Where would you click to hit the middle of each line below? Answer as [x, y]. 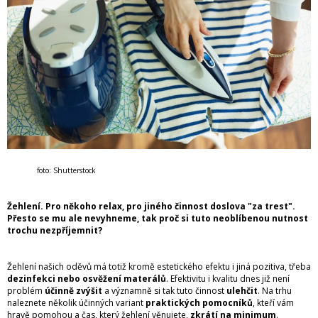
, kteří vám [273, 303]
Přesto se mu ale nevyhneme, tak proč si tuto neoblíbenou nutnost [158, 219]
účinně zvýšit [73, 291]
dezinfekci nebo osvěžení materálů [87, 279]
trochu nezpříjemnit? [55, 231]
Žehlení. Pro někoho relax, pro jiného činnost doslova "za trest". [151, 207]
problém [26, 291]
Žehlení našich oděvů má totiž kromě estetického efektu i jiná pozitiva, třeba [159, 267]
